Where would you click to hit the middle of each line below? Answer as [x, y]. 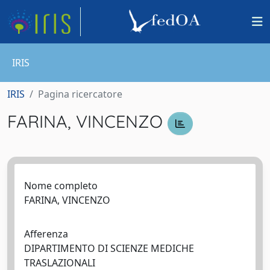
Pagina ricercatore [80, 94]
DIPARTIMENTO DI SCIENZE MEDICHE [109, 248]
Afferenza [46, 234]
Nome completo [61, 185]
